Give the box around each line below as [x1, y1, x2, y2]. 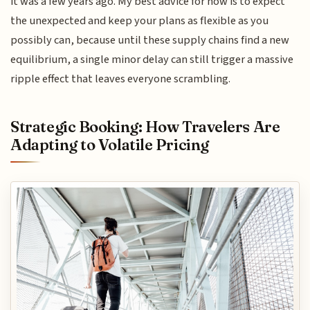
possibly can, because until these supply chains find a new [10, 31, 290, 48]
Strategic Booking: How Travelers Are [10, 117, 280, 137]
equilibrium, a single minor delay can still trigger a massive [10, 51, 294, 68]
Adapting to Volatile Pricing [10, 135, 209, 155]
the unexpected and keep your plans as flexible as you [10, 12, 269, 29]
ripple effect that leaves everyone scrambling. [10, 70, 231, 87]
